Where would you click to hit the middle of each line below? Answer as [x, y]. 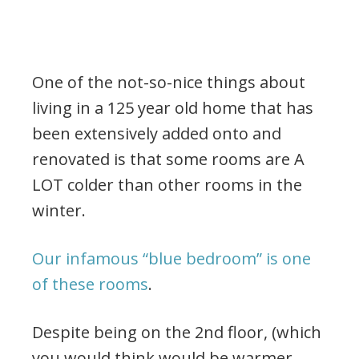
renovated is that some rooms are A [168, 159]
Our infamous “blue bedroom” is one [171, 258]
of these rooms [90, 284]
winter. [59, 210]
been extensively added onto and [157, 133]
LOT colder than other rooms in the [167, 184]
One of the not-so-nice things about [169, 82]
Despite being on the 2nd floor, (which [177, 332]
